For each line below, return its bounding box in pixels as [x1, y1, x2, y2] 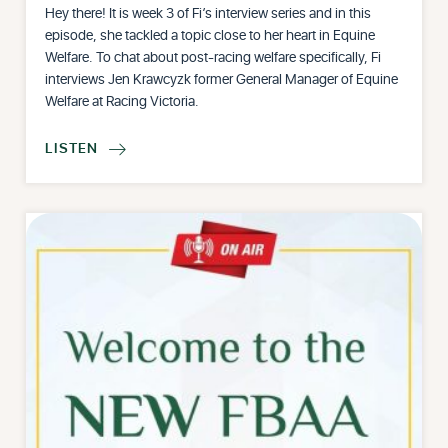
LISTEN [45, 137, 99, 159]
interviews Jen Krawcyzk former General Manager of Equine [45, 68, 399, 90]
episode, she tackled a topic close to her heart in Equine [45, 24, 376, 46]
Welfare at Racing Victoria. [45, 90, 200, 112]
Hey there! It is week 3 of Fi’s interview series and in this [45, 2, 372, 24]
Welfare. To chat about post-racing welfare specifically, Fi [45, 46, 382, 68]
